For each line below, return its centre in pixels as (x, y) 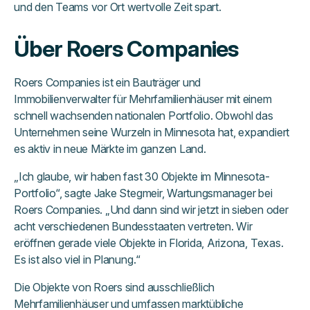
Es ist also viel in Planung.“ (77, 260)
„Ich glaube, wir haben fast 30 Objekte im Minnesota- (142, 177)
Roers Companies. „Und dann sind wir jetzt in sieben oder (151, 210)
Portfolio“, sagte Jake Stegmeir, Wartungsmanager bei (143, 193)
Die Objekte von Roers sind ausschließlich (115, 288)
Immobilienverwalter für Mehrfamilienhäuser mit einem (143, 99)
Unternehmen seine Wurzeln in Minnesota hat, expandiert (152, 133)
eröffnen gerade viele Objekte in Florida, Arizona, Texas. (149, 243)
